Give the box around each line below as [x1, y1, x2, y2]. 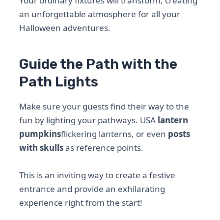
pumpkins [19, 128, 61, 140]
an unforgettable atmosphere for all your [19, 8, 181, 20]
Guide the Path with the [19, 56, 178, 73]
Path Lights [19, 74, 99, 90]
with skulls [19, 142, 64, 154]
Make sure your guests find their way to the [19, 101, 190, 112]
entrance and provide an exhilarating [19, 183, 165, 194]
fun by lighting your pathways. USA [19, 114, 158, 126]
